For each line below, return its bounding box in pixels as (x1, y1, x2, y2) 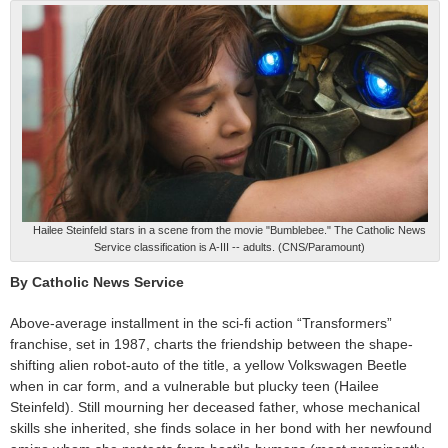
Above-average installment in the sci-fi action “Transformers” (10, 314, 392, 331)
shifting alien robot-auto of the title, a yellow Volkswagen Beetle (10, 356, 407, 373)
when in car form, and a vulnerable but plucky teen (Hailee (10, 377, 379, 394)
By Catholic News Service (10, 273, 184, 290)
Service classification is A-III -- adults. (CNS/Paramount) (93, 240, 365, 253)
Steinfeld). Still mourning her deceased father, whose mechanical (10, 398, 420, 415)
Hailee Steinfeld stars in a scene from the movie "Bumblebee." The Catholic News (32, 223, 426, 236)
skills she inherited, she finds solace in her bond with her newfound (10, 419, 432, 436)
